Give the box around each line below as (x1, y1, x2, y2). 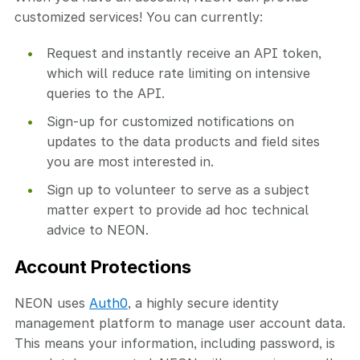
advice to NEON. (47, 222, 149, 238)
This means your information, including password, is (14, 335, 335, 351)
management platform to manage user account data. (14, 315, 346, 331)
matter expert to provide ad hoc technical (47, 202, 309, 218)
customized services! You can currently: (14, 9, 263, 25)
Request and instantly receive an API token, (47, 45, 321, 61)
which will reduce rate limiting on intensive (47, 65, 310, 81)
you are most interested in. (47, 153, 214, 170)
